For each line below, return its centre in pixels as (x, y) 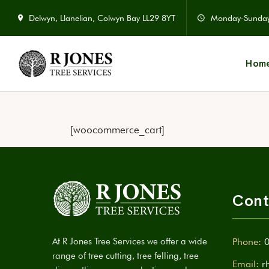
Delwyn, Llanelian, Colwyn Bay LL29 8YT (102, 18)
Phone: (247, 242)
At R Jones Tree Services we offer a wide (130, 241)
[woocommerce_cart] (117, 130)
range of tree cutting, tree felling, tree (125, 256)
